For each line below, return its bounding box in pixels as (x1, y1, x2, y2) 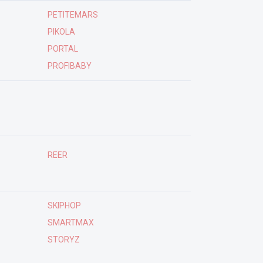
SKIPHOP (47, 201, 81, 210)
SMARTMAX (47, 218, 94, 227)
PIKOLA (47, 27, 75, 36)
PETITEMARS (47, 10, 98, 19)
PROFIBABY (47, 61, 92, 70)
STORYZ (47, 235, 80, 244)
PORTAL (47, 44, 78, 53)
